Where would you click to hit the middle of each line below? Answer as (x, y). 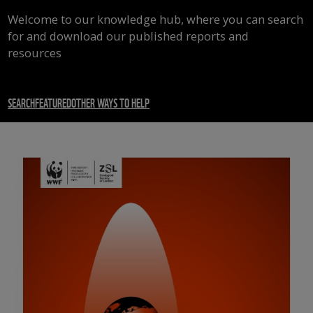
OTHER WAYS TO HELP (111, 102)
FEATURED (53, 102)
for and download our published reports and (129, 36)
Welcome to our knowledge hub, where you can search (156, 20)
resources (35, 53)
